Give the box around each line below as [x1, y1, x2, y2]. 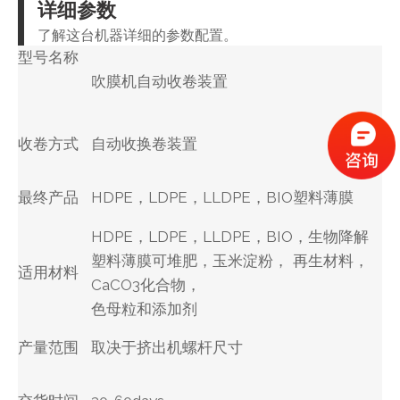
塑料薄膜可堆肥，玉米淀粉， [91, 251, 288, 270]
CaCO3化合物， [91, 275, 201, 294]
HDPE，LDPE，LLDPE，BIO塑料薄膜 [91, 187, 354, 206]
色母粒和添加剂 [91, 299, 197, 318]
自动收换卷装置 [91, 134, 197, 153]
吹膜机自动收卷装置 [91, 71, 228, 90]
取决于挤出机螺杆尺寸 [91, 337, 243, 356]
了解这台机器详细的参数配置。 [37, 26, 237, 44]
